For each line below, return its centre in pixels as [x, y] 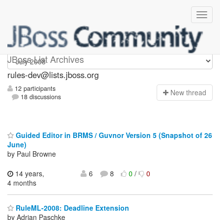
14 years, [29, 173]
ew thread [191, 93]
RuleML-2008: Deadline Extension [71, 208]
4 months [22, 182]
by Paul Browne [32, 153]
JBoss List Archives [46, 59]
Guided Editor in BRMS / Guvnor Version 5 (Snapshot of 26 [113, 135]
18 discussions [40, 97]
